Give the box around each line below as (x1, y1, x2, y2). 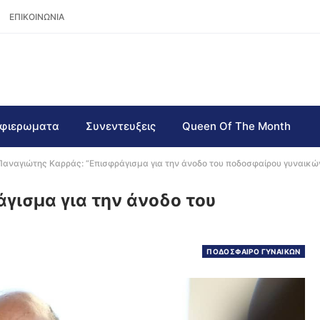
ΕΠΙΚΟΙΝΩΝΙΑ (9, 11, 64, 22)
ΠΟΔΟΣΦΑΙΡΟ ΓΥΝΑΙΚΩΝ (206, 247, 301, 256)
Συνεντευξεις (86, 119, 156, 133)
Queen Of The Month (182, 119, 291, 133)
